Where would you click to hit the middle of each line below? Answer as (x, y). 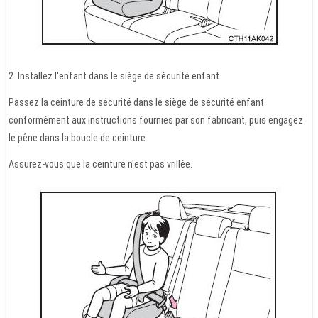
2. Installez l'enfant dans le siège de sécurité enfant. (115, 76)
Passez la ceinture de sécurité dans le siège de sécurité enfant (136, 102)
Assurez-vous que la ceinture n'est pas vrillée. (100, 164)
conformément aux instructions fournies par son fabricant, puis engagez (156, 120)
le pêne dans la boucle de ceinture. (78, 137)
